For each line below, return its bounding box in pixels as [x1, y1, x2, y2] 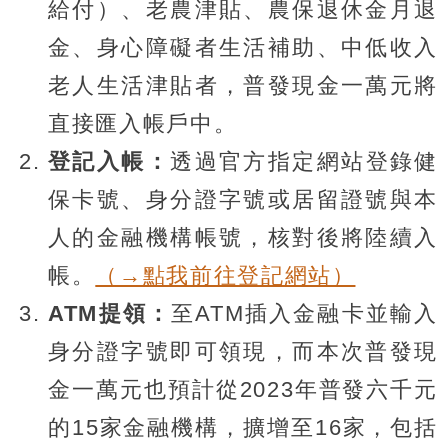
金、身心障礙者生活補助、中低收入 [48, 34, 438, 60]
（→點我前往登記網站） [95, 262, 356, 288]
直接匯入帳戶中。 [48, 110, 238, 136]
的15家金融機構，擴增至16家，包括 [48, 414, 438, 440]
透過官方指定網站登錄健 [170, 148, 439, 174]
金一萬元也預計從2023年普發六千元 [48, 376, 438, 402]
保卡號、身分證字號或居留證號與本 [48, 186, 438, 212]
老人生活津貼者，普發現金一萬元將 [48, 72, 438, 98]
